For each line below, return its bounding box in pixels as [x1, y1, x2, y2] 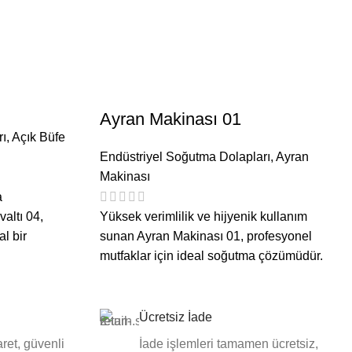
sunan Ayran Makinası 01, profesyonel [100, 229, 312, 244]
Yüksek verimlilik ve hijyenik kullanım [100, 210, 307, 224]
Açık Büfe [12, 130, 65, 145]
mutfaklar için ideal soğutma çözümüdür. [100, 249, 323, 263]
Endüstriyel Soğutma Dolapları [100, 150, 270, 164]
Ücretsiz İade [138, 310, 212, 324]
